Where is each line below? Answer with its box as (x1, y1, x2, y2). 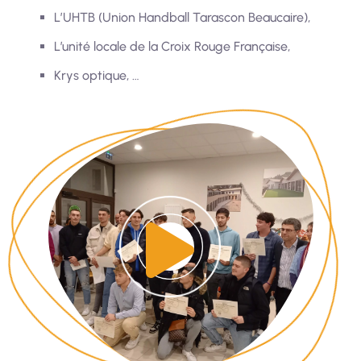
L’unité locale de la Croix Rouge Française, (54, 38, 290, 54)
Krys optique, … (54, 67, 139, 83)
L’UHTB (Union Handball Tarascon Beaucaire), (54, 9, 310, 25)
